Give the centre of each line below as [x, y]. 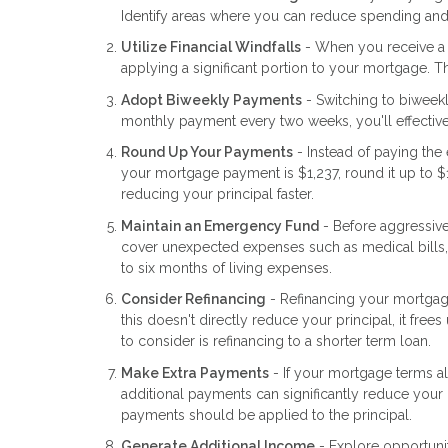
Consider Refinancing [193, 299]
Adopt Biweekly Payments [211, 99]
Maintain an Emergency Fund [220, 225]
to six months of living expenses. [226, 267]
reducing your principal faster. [217, 194]
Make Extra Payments [195, 372]
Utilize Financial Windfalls [211, 47]
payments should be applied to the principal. [266, 414]
